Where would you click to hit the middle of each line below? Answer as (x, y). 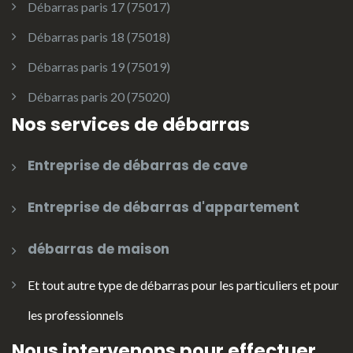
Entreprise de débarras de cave (137, 166)
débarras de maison (98, 249)
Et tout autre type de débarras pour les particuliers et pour (183, 285)
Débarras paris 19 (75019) (99, 67)
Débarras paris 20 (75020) (99, 97)
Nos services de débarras (131, 125)
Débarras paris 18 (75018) (99, 37)
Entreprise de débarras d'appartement (163, 208)
